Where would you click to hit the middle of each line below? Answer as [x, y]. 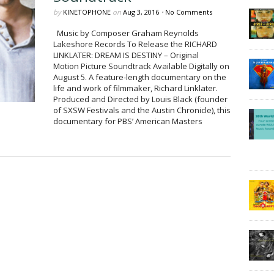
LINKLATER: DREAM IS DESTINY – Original [126, 55]
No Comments [188, 12]
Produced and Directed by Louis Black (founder [140, 99]
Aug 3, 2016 [141, 12]
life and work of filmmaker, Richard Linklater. [137, 88]
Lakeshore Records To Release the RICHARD [135, 44]
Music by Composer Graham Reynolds [126, 33]
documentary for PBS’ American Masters [128, 121]
